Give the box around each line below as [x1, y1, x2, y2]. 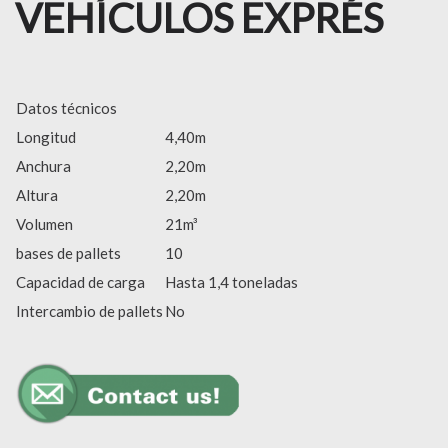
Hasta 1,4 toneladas [165, 273, 298, 291]
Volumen [16, 215, 73, 233]
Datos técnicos [16, 99, 117, 117]
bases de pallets [16, 244, 121, 262]
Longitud [16, 128, 76, 146]
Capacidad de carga [16, 273, 145, 291]
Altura [16, 186, 58, 204]
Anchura [16, 157, 71, 175]
